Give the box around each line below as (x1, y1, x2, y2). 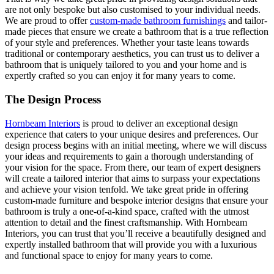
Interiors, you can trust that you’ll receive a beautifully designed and (5, 228, 266, 239)
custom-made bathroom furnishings (90, 15, 226, 26)
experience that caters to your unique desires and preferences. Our (5, 128, 258, 139)
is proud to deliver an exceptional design (80, 117, 238, 128)
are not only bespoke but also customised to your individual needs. (5, 4, 261, 15)
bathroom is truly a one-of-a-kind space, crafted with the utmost (5, 206, 249, 217)
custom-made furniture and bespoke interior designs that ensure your (5, 194, 268, 206)
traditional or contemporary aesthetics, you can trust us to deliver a (5, 48, 259, 59)
